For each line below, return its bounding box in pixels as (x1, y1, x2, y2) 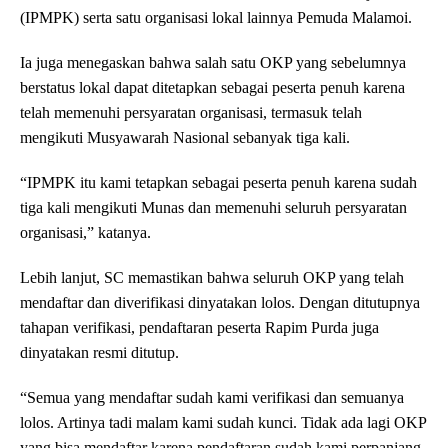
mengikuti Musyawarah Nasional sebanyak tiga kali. (20, 129, 350, 147)
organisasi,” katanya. (20, 224, 151, 242)
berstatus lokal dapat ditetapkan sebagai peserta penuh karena (20, 79, 405, 97)
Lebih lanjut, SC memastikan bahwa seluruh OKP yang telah (20, 269, 404, 287)
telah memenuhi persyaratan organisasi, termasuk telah (20, 104, 362, 122)
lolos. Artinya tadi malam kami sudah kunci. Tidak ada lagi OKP (20, 414, 427, 432)
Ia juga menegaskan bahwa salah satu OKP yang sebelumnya (20, 54, 406, 72)
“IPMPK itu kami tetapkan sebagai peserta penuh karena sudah (20, 174, 417, 192)
